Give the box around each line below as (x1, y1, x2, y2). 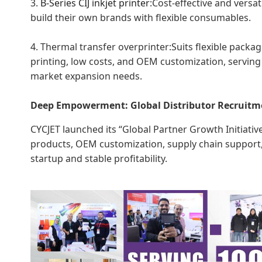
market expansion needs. (30, 69, 142, 82)
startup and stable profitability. (30, 151, 167, 165)
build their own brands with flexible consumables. (30, 11, 251, 24)
